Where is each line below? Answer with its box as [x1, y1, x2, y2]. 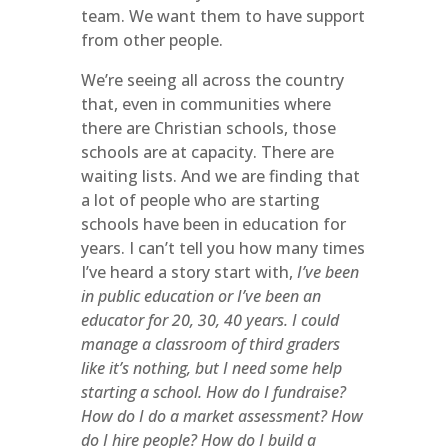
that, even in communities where [80, 93, 331, 115]
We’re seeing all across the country [80, 69, 344, 91]
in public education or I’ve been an [80, 285, 321, 307]
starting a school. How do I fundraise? [80, 381, 346, 403]
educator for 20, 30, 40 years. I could [80, 309, 339, 331]
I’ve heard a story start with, [80, 261, 297, 283]
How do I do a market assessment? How [80, 405, 363, 427]
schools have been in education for [80, 213, 346, 235]
